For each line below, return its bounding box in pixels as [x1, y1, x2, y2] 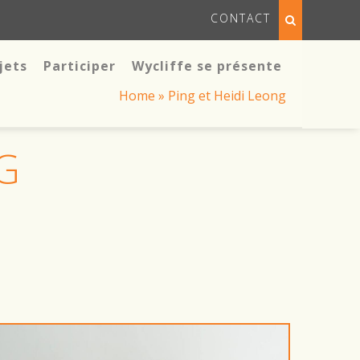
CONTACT [211, 10, 271, 26]
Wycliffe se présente [132, 57, 282, 75]
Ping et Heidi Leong [168, 87, 286, 104]
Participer [43, 57, 116, 75]
